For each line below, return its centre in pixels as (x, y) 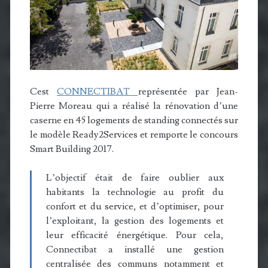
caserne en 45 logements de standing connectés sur (134, 121)
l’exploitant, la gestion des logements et (135, 221)
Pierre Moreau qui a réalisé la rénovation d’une (134, 106)
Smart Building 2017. (71, 149)
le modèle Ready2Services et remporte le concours (134, 135)
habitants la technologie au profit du (135, 192)
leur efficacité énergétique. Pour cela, (135, 235)
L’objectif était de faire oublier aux (135, 178)
